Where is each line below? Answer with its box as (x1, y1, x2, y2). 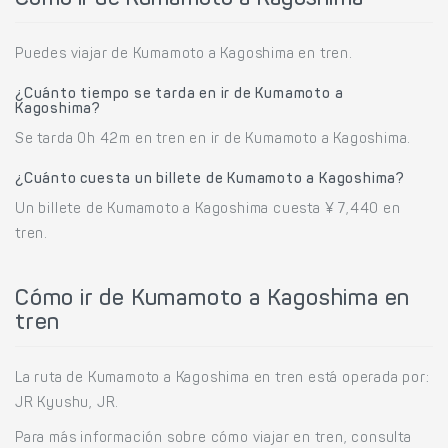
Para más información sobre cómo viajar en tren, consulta (15, 431, 412, 446)
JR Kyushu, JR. (15, 396, 120, 411)
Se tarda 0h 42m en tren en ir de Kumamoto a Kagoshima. (15, 132, 412, 147)
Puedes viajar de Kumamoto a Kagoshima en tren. (15, 47, 353, 62)
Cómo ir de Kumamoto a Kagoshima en (15, 288, 411, 311)
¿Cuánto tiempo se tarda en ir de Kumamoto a (15, 87, 344, 102)
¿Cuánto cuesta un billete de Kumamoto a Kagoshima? (15, 172, 405, 187)
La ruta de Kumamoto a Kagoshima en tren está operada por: (15, 371, 430, 386)
